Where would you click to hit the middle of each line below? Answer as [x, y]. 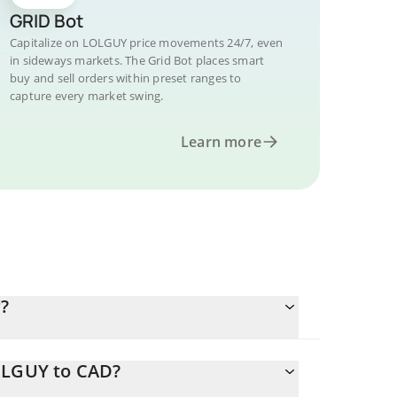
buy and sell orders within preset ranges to [126, 78]
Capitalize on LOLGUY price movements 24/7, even [147, 43]
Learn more [221, 142]
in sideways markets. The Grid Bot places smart [137, 60]
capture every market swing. [87, 96]
